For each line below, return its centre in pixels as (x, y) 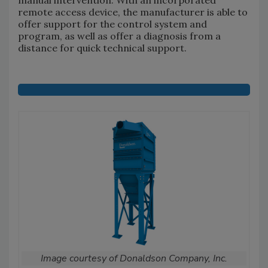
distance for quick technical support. (102, 48)
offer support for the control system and (112, 24)
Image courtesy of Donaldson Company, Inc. (134, 259)
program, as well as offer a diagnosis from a (119, 36)
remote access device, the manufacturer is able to (133, 12)
